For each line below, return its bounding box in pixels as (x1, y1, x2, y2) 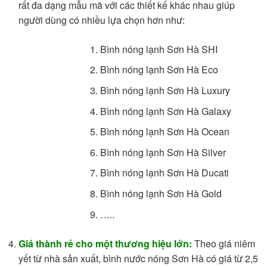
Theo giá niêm (191, 236, 255, 250)
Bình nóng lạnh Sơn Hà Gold (100, 186, 222, 200)
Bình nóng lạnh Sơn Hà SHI (100, 42, 218, 56)
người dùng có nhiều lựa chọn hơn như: (18, 13, 185, 27)
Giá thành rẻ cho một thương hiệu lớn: (18, 236, 192, 250)
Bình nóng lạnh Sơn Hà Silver (100, 145, 226, 159)
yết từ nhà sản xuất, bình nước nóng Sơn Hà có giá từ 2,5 (18, 251, 258, 265)
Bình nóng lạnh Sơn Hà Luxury (100, 83, 231, 97)
